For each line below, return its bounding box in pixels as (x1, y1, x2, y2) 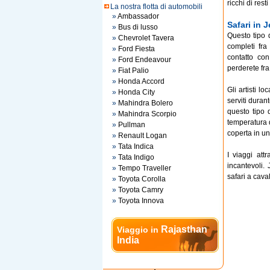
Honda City (118, 88, 155, 96)
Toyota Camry (118, 186, 163, 194)
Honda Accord (118, 77, 165, 86)
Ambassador (117, 12, 159, 20)
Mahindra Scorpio (118, 110, 177, 118)
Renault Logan (118, 131, 167, 140)
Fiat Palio (118, 66, 149, 75)
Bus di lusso (118, 23, 158, 31)
